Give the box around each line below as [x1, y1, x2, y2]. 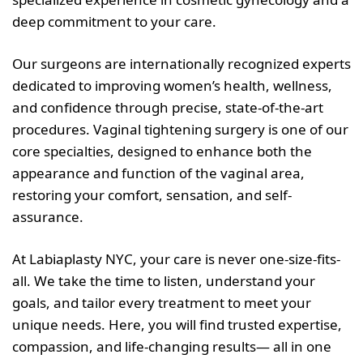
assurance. [12, 207, 83, 226]
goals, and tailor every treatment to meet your [12, 293, 311, 312]
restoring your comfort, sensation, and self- [12, 185, 292, 204]
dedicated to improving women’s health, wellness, [12, 75, 332, 95]
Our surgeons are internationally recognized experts [12, 53, 351, 73]
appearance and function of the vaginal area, [12, 163, 305, 182]
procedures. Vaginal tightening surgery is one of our [12, 119, 348, 139]
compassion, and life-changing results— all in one [12, 336, 331, 356]
